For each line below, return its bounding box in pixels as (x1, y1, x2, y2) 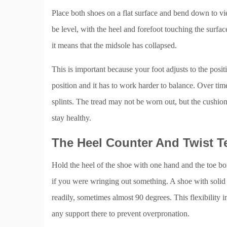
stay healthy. (52, 113, 91, 122)
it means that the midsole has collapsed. (52, 41, 177, 50)
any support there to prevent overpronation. (52, 209, 190, 218)
